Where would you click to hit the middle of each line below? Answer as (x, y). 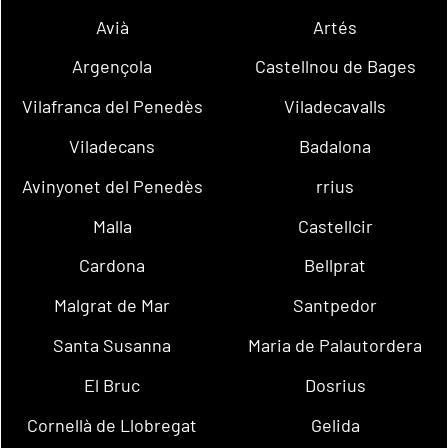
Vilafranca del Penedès (112, 106)
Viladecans (112, 145)
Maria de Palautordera (335, 345)
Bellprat (335, 265)
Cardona (112, 265)
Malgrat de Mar (112, 305)
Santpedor (335, 305)
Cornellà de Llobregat (112, 424)
